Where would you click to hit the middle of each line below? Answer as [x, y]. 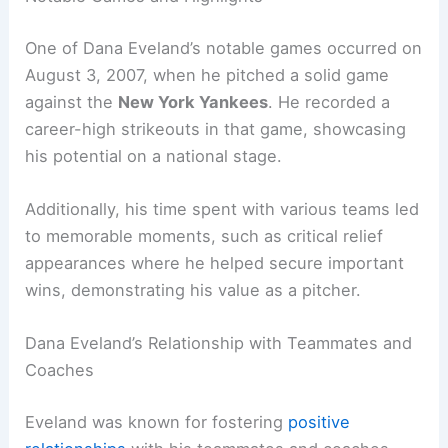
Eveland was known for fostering [157, 421]
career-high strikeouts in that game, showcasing [216, 128]
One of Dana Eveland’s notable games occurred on [224, 47]
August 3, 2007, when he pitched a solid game [207, 74]
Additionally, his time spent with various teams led [222, 208]
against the [72, 101]
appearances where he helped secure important [215, 262]
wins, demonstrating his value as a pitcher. [193, 289]
